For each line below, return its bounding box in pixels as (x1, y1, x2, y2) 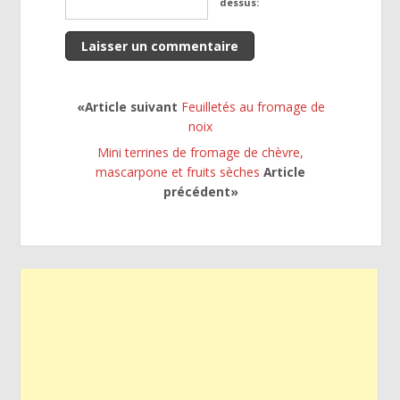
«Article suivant (76, 97, 181, 115)
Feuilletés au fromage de (180, 97, 325, 115)
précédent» (162, 182, 238, 200)
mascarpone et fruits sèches (96, 162, 261, 180)
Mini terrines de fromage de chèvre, (97, 143, 304, 161)
